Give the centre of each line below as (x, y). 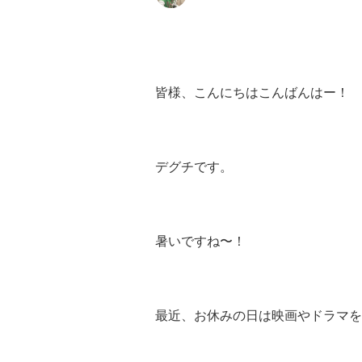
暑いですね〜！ (200, 241)
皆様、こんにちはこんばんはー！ (252, 92)
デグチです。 (194, 166)
